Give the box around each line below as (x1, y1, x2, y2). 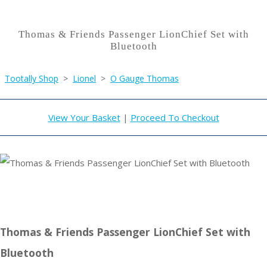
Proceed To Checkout (130, 111, 219, 124)
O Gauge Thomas (110, 73, 179, 85)
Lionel (73, 73, 96, 85)
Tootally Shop (5, 73, 58, 85)
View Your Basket (48, 111, 120, 124)
